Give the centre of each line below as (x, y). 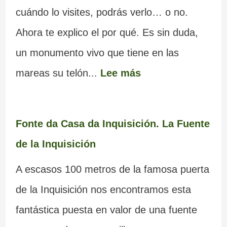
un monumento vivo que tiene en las (97, 53)
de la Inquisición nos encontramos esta (103, 190)
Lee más (120, 73)
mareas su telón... (58, 73)
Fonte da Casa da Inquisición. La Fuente (112, 124)
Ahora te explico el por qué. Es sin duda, (107, 33)
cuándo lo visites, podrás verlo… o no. (102, 12)
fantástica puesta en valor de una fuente (106, 210)
